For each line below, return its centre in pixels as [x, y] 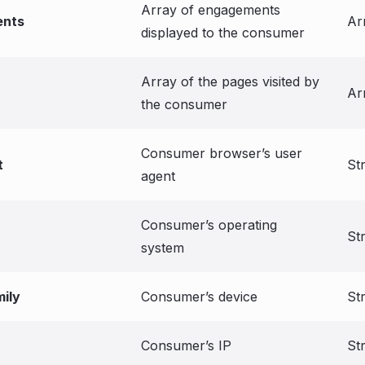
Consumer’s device [199, 297]
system [163, 248]
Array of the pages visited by [230, 81]
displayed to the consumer [223, 33]
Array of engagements [211, 10]
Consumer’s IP [186, 345]
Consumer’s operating [209, 225]
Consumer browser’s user [222, 153]
